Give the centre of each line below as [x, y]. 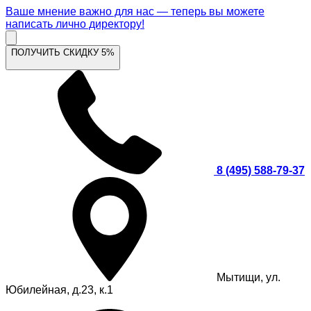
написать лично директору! [75, 24]
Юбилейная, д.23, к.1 [59, 290]
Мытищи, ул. [247, 277]
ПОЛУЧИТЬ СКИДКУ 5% [63, 52]
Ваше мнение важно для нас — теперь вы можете [135, 11]
